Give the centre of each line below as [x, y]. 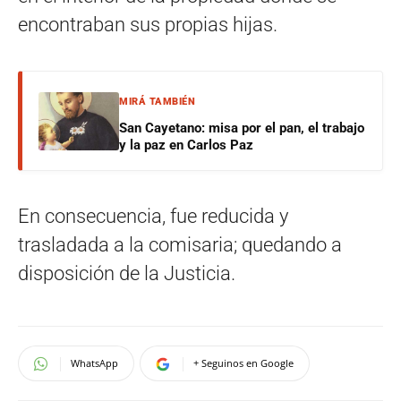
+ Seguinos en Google [243, 363]
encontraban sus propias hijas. [148, 25]
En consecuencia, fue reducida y [153, 216]
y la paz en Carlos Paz [186, 145]
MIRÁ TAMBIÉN [157, 102]
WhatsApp [94, 363]
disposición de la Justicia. [127, 273]
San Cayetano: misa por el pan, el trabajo [242, 128]
